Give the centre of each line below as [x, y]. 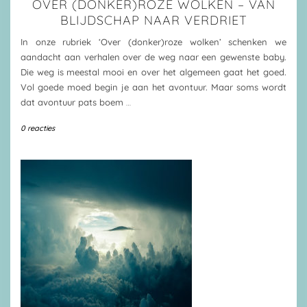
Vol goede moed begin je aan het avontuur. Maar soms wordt [153, 87]
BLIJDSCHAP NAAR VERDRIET [153, 20]
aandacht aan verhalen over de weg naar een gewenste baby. [153, 57]
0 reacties [38, 128]
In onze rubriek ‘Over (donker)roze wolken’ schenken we [153, 42]
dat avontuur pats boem [73, 102]
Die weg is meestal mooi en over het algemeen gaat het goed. [153, 72]
